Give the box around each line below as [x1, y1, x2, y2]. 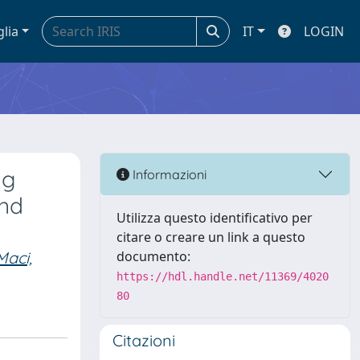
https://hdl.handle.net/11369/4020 [117, 270, 329, 283]
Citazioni [112, 330, 175, 350]
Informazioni [129, 166, 207, 182]
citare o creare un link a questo [117, 228, 305, 246]
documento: [117, 247, 190, 265]
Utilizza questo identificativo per [117, 209, 313, 227]
